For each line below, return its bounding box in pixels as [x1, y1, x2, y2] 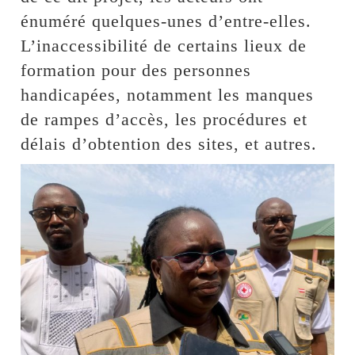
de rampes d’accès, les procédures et [21, 109, 308, 130]
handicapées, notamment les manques [21, 85, 315, 105]
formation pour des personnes [21, 60, 252, 81]
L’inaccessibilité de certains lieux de [21, 36, 307, 56]
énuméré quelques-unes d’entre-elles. [21, 11, 312, 32]
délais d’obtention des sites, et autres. [21, 134, 318, 155]
